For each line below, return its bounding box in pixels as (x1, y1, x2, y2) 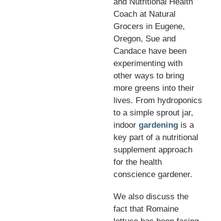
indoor (113, 120, 139, 130)
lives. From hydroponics (113, 95, 202, 105)
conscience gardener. (113, 169, 192, 179)
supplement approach (113, 145, 192, 154)
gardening (138, 120, 178, 130)
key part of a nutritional (113, 132, 198, 142)
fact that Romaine (113, 204, 179, 214)
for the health (113, 157, 162, 167)
